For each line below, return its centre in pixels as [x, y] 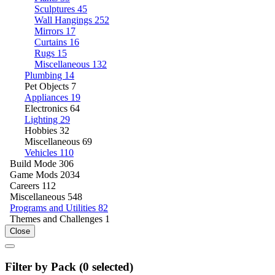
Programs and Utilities [54, 207]
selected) [111, 266]
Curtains [52, 42]
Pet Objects [48, 86]
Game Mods [35, 174]
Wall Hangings [64, 20]
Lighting [42, 119]
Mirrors [50, 31]
